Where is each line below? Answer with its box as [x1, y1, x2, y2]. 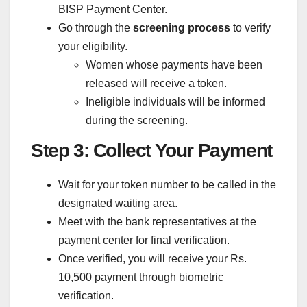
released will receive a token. [86, 77, 227, 90]
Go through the [58, 22, 133, 34]
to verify [230, 22, 271, 34]
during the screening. [86, 114, 188, 127]
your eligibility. [58, 40, 127, 53]
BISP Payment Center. [58, 3, 167, 16]
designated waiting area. [58, 197, 177, 209]
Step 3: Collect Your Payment [31, 140, 272, 162]
